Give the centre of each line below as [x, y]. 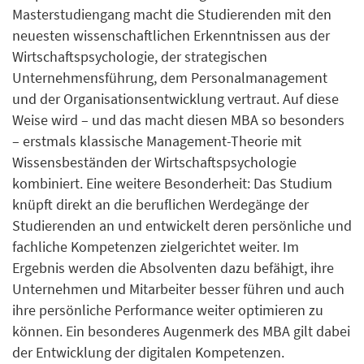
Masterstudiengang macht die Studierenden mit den [172, 14]
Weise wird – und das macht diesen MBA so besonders [178, 120]
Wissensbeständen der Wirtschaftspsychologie [154, 162]
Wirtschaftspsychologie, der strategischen [140, 56]
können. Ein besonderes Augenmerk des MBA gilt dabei [181, 331]
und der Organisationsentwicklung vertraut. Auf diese [175, 99]
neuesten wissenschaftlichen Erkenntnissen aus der [171, 35]
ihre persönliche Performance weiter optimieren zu [168, 310]
